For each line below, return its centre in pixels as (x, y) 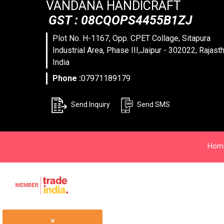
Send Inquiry (90, 104)
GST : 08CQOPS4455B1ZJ (120, 20)
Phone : (67, 78)
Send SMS (153, 104)
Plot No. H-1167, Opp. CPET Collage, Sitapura (131, 38)
